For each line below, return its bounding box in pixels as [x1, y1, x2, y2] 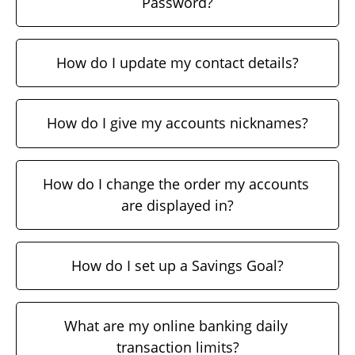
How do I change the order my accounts [42, 174, 309, 193]
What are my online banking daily [63, 316, 288, 336]
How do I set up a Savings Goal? [71, 256, 284, 276]
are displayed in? [121, 195, 234, 215]
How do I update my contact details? [56, 52, 299, 72]
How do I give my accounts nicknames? [47, 113, 308, 133]
